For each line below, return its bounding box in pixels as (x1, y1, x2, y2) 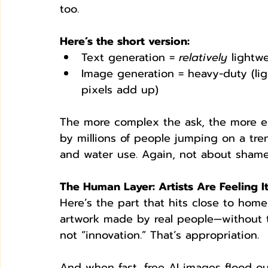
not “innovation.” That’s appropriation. (60, 226, 259, 243)
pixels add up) (81, 81, 159, 98)
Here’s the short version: (60, 32, 190, 50)
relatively (179, 48, 227, 66)
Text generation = (81, 48, 179, 66)
